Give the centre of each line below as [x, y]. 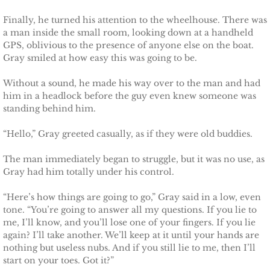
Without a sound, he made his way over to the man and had [132, 83]
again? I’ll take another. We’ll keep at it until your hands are [131, 235]
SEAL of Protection [84, 204]
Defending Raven [110, 174]
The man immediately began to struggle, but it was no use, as [134, 159]
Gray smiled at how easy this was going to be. [100, 58]
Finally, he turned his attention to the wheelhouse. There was [135, 20]
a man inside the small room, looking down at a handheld [128, 33]
